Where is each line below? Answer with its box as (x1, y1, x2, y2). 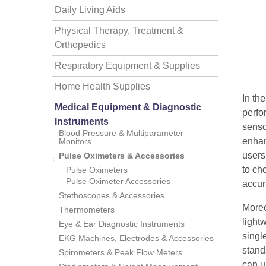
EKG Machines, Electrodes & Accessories (59, 233, 214, 243)
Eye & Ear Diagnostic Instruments (59, 219, 185, 229)
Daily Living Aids (55, 5, 125, 15)
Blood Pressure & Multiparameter (59, 128, 183, 138)
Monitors (59, 137, 91, 146)
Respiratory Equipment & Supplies (55, 61, 200, 71)
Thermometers (59, 205, 115, 214)
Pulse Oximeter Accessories (66, 176, 170, 186)
